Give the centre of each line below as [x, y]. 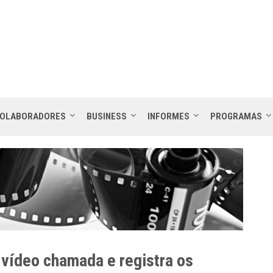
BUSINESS [107, 116]
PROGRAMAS [236, 116]
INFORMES [168, 116]
